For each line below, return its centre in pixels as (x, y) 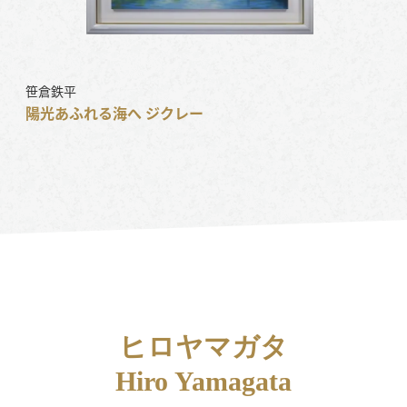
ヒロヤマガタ (203, 347)
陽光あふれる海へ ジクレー (115, 113)
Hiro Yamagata (203, 382)
